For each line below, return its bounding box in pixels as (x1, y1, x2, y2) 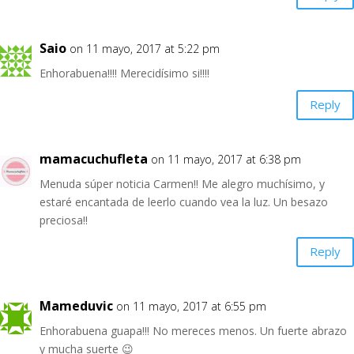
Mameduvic (40, 296, 113, 314)
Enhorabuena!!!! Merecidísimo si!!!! (40, 65, 209, 81)
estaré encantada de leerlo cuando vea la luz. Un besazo (40, 194, 328, 209)
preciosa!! (40, 212, 88, 228)
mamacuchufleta (40, 149, 148, 168)
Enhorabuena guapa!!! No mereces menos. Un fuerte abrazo (40, 322, 347, 338)
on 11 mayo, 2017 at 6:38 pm (151, 151, 301, 167)
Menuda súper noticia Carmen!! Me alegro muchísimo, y (40, 175, 325, 191)
